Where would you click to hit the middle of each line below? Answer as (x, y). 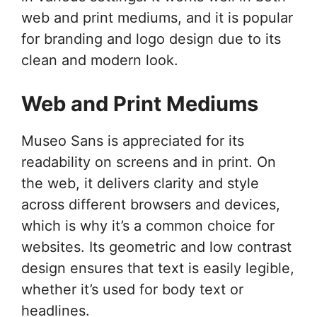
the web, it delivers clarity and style (140, 183)
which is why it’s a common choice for (148, 226)
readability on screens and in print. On (149, 162)
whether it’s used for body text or (132, 289)
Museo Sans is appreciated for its (133, 141)
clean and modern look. (100, 60)
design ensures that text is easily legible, (158, 268)
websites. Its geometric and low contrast (156, 247)
